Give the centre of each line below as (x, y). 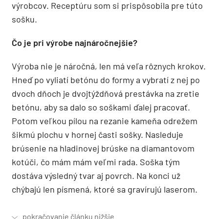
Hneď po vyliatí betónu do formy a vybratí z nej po (106, 79)
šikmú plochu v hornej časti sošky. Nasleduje (98, 134)
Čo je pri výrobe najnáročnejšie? (75, 42)
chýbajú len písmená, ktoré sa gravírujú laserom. (105, 189)
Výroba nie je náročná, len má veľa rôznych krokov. (109, 66)
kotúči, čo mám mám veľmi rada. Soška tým (96, 162)
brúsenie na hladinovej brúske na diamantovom (103, 148)
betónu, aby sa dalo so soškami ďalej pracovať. (101, 107)
